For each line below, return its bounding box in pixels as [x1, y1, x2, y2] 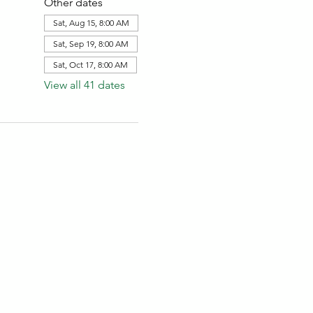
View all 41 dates [43, 78, 125, 92]
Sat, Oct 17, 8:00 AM [52, 59, 128, 70]
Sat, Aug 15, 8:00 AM [52, 17, 129, 28]
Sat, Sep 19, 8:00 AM [52, 38, 129, 49]
